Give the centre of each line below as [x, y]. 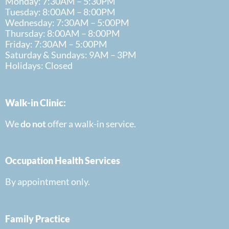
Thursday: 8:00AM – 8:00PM [63, 33]
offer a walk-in [76, 123]
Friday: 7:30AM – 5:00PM [56, 44]
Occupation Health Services [63, 161]
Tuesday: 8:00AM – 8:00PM [60, 12]
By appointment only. [48, 182]
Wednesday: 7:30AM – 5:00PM [67, 23]
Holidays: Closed [39, 66]
